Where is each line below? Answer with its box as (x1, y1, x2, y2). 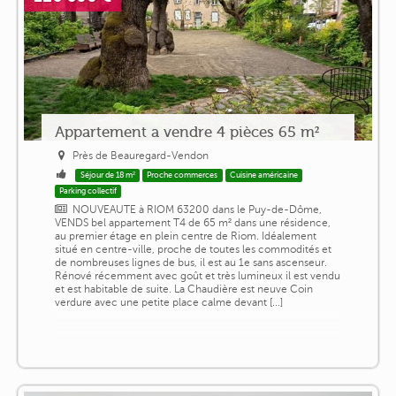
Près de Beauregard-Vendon (72, 149, 209, 163)
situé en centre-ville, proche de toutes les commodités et (54, 243, 331, 256)
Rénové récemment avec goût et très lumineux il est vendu (54, 270, 340, 283)
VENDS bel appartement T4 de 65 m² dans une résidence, (54, 217, 331, 230)
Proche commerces (147, 171, 218, 180)
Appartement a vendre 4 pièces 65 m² (54, 123, 319, 141)
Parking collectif (59, 187, 118, 196)
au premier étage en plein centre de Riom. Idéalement (54, 230, 316, 243)
